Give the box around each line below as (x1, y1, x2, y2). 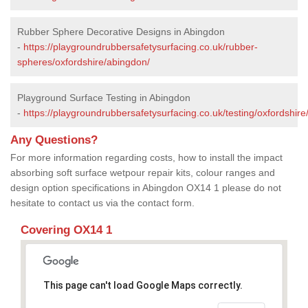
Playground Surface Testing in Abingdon (17, 91, 190, 103)
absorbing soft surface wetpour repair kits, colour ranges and (10, 166, 275, 178)
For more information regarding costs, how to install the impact (10, 151, 283, 163)
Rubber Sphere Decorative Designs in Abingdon (17, 25, 225, 37)
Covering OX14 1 (21, 223, 112, 236)
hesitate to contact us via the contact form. (10, 197, 195, 208)
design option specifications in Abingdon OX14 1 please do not (10, 181, 281, 193)
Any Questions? (10, 133, 98, 146)
